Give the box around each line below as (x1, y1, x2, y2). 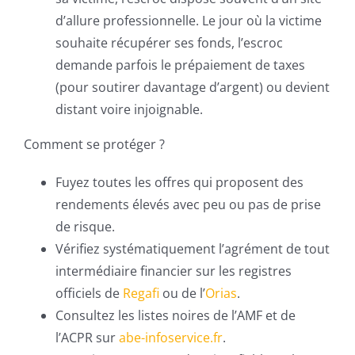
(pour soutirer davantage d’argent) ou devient (55, 78, 330, 96)
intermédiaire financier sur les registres (55, 262, 292, 280)
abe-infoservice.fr (119, 329, 223, 346)
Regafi (123, 284, 159, 302)
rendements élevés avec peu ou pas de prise (55, 196, 321, 213)
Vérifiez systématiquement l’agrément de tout (55, 240, 330, 258)
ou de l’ (159, 284, 205, 302)
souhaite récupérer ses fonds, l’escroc (55, 34, 283, 52)
